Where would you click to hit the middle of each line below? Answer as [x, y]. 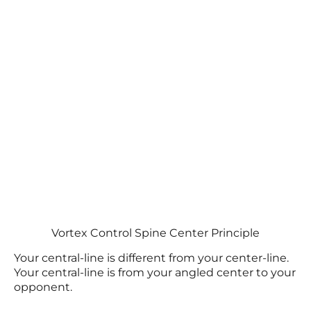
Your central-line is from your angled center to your [155, 272]
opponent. [43, 287]
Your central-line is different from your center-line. [151, 258]
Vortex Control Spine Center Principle [155, 233]
